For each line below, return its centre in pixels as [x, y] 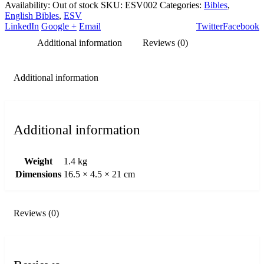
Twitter [209, 26]
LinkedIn [22, 26]
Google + [59, 26]
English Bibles [32, 15]
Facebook [241, 26]
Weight [38, 161]
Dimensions [38, 174]
